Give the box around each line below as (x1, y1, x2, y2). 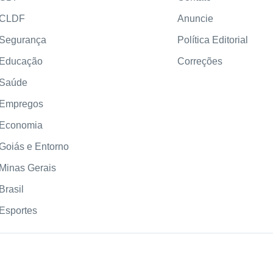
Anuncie (177, 13, 213, 24)
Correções (177, 56, 222, 67)
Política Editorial (177, 35, 248, 46)
